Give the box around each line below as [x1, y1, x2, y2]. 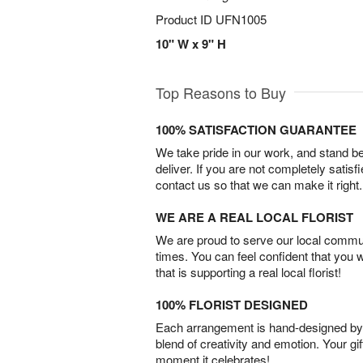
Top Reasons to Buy [156, 82, 286, 103]
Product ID [156, 11, 216, 28]
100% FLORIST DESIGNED [156, 296, 308, 314]
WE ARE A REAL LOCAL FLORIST [156, 208, 353, 226]
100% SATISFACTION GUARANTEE [156, 121, 357, 139]
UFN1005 [216, 11, 267, 28]
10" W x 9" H [156, 35, 226, 53]
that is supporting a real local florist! [156, 263, 341, 280]
